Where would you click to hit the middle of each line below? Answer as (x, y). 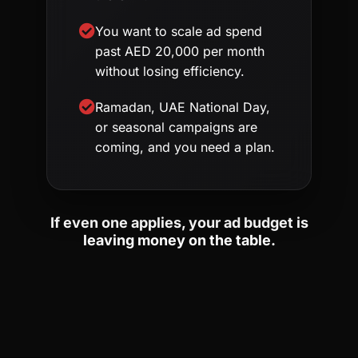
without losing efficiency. (170, 72)
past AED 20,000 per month (180, 52)
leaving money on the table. (179, 241)
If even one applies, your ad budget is (179, 223)
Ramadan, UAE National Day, (183, 107)
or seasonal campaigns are (177, 127)
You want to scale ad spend (179, 32)
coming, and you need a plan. (185, 147)
